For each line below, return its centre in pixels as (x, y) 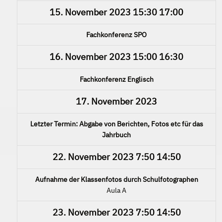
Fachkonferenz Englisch (116, 79)
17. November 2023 (116, 101)
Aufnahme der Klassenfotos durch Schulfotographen (116, 179)
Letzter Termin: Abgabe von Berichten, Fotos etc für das (116, 124)
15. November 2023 (90, 12)
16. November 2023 (90, 56)
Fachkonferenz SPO (116, 34)
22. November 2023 (93, 157)
